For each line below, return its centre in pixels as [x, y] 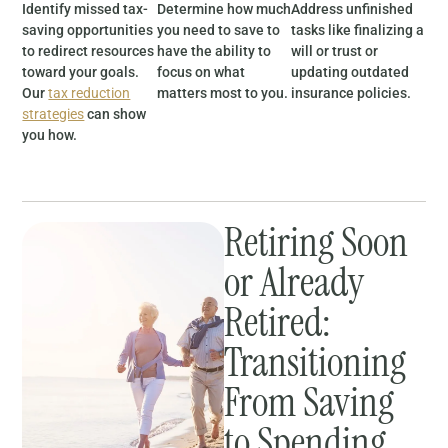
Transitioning [315, 361]
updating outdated [350, 72]
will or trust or [335, 51]
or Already [294, 281]
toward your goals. [81, 72]
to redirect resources [88, 51]
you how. [50, 135]
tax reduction [89, 93]
